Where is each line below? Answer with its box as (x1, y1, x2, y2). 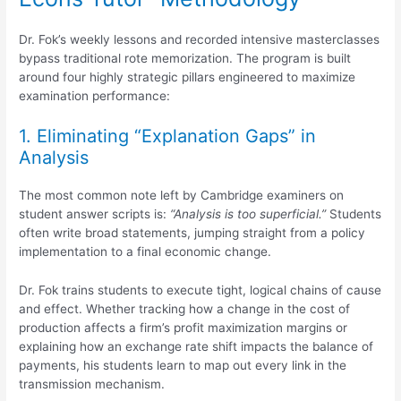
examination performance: (19, 88, 171, 103)
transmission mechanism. (19, 376, 166, 391)
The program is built (233, 50, 352, 65)
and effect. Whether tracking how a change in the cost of (19, 301, 351, 316)
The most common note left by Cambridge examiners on (19, 187, 345, 202)
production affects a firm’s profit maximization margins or (19, 320, 348, 335)
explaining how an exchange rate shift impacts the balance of (19, 338, 374, 354)
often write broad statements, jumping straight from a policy (19, 225, 366, 240)
